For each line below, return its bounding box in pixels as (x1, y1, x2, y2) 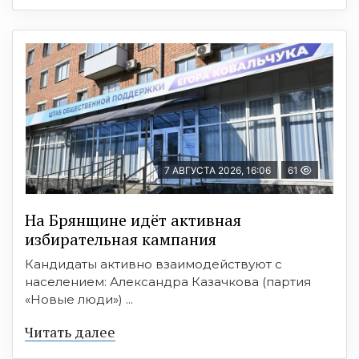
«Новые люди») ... (25, 291, 133, 307)
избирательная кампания (25, 228, 216, 250)
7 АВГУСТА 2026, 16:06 (164, 163, 271, 176)
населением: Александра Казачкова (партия (25, 273, 311, 289)
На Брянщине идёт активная (25, 208, 241, 231)
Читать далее (25, 321, 115, 341)
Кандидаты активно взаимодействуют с (25, 256, 282, 272)
